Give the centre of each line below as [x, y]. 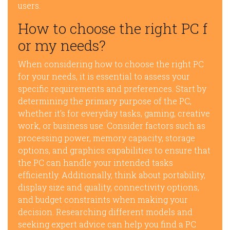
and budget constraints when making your [103, 199]
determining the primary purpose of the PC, [105, 101]
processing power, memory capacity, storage [107, 138]
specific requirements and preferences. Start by [112, 89]
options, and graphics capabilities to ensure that [114, 150]
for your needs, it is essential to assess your [104, 76]
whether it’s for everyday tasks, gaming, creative [114, 113]
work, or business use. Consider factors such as [112, 126]
